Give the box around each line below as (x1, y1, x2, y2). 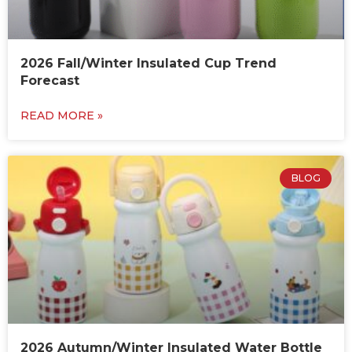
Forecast (20, 73, 79, 89)
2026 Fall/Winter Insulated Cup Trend (20, 56, 277, 71)
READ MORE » (20, 108, 103, 123)
